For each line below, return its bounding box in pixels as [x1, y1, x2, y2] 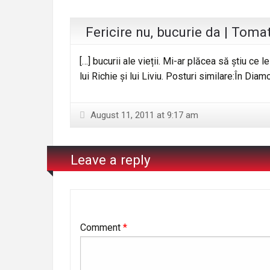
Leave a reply [71, 152, 151, 168]
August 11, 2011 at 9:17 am [88, 109, 198, 121]
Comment [80, 221, 123, 233]
